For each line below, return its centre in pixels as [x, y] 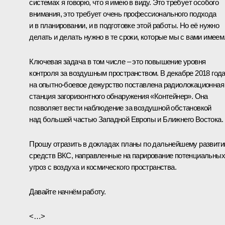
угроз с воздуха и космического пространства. [103, 167]
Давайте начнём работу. [68, 191]
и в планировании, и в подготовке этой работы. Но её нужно [124, 25]
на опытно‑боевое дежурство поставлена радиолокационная [127, 84]
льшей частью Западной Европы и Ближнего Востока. [137, 119]
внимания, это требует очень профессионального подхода [123, 14]
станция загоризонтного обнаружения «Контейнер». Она [119, 96]
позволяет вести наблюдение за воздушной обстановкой [120, 107]
